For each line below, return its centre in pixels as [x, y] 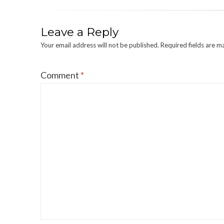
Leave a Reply [79, 32]
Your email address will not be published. [100, 45]
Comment [60, 75]
